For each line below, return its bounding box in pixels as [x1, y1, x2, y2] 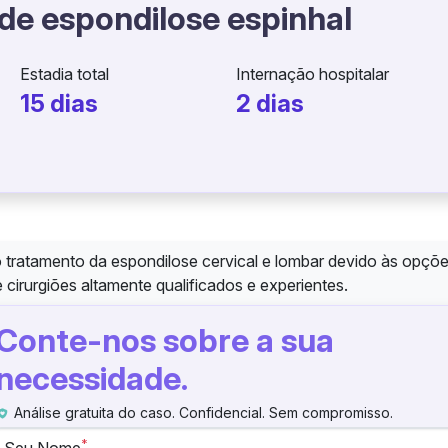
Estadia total [20, 64, 110, 84]
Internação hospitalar [235, 64, 389, 84]
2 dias [235, 89, 304, 118]
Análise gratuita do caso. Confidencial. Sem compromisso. [10, 404, 394, 421]
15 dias [20, 89, 99, 118]
